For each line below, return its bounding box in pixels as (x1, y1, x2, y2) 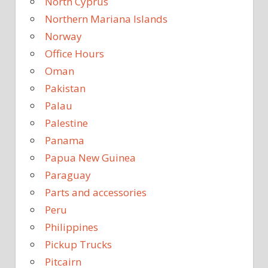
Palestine (45, 116, 88, 130)
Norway (45, 29, 82, 44)
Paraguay (45, 168, 91, 182)
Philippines (45, 220, 98, 234)
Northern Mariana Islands (45, 12, 167, 26)
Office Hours (45, 47, 104, 61)
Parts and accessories (45, 185, 147, 200)
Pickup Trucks (45, 237, 112, 252)
